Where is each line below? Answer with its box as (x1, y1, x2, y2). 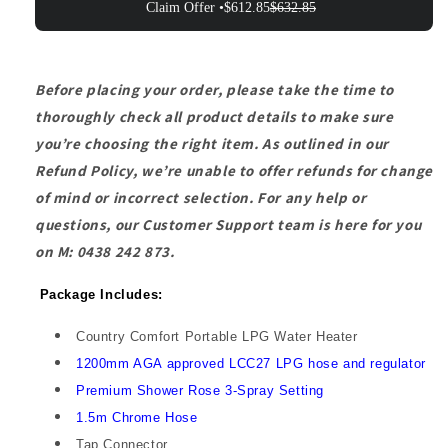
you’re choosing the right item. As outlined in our (35, 133, 390, 153)
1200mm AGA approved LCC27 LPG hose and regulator (76, 355, 426, 371)
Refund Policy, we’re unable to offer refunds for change (35, 160, 434, 180)
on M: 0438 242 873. (35, 241, 175, 261)
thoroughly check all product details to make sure (35, 106, 394, 126)
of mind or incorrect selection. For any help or (35, 187, 367, 207)
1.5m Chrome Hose (76, 409, 198, 425)
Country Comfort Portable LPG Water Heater (76, 328, 358, 344)
